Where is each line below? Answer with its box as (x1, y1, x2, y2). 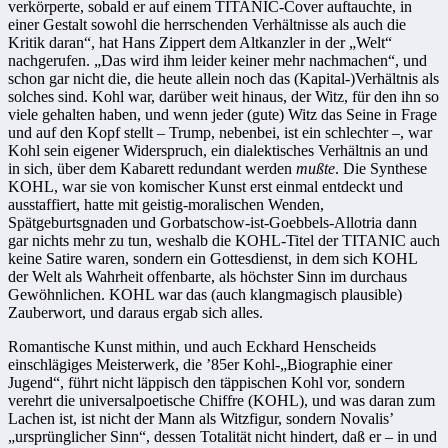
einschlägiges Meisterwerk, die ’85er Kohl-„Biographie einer (8, 355, 392, 373)
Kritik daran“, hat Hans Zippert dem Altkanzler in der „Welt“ (8, 33, 392, 51)
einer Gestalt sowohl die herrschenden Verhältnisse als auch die (8, 15, 406, 33)
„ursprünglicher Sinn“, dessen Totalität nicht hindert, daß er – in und (8, 427, 437, 445)
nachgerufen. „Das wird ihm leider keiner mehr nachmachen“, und (8, 51, 427, 69)
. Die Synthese (335, 159, 427, 177)
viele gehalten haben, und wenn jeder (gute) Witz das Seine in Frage (8, 105, 437, 123)
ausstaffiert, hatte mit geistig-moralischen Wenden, (8, 195, 324, 213)
